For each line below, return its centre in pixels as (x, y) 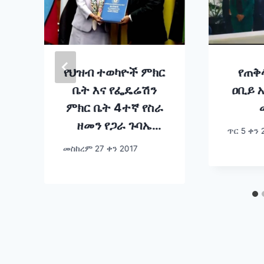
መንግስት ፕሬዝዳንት (114, 179)
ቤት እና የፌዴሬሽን (114, 90)
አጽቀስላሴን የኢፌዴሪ (114, 161)
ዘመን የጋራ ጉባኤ (114, 126)
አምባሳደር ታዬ (114, 143)
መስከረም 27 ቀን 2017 (100, 148)
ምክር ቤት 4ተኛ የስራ (114, 108)
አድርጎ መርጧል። (115, 197)
